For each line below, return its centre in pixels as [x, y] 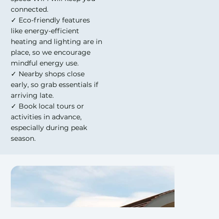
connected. [30, 10]
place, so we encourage [51, 53]
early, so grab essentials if [55, 85]
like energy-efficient [45, 31]
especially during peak [49, 128]
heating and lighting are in [57, 42]
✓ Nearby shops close [48, 74]
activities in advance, [46, 117]
